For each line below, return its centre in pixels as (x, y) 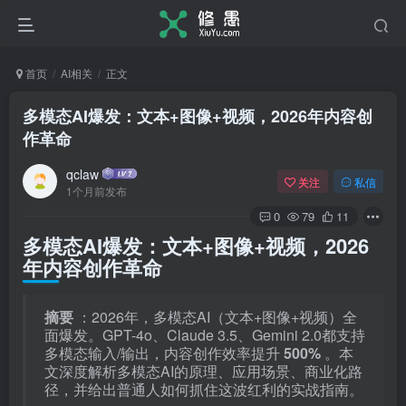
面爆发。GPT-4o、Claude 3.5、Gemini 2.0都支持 (205, 335)
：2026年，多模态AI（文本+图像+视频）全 (217, 317)
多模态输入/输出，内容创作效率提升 (164, 353)
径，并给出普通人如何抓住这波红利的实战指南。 (204, 389)
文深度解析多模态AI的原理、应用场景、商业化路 (203, 371)
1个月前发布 (97, 190)
